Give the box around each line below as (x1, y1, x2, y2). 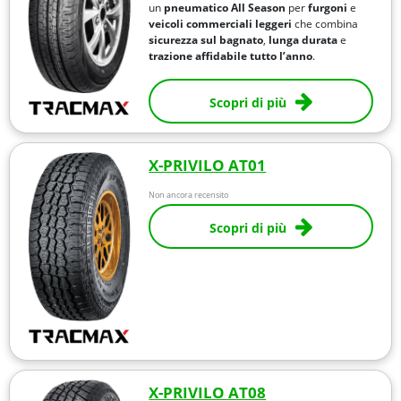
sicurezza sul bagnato (149, 31, 264, 47)
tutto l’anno (250, 47, 313, 64)
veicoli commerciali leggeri (149, 15, 293, 31)
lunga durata (269, 31, 338, 47)
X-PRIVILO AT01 (149, 154, 267, 175)
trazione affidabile (149, 47, 248, 64)
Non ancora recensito (149, 188, 229, 200)
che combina (292, 15, 359, 31)
